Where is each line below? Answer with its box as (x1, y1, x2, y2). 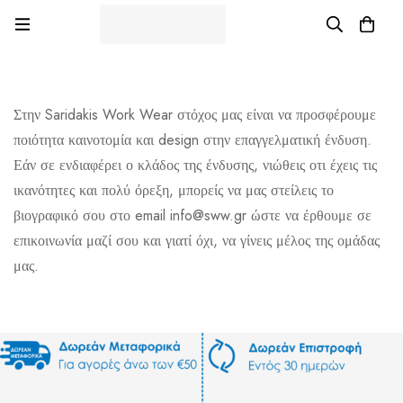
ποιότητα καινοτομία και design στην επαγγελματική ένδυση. (13, 130, 372, 151)
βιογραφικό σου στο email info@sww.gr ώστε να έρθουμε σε (13, 205, 372, 227)
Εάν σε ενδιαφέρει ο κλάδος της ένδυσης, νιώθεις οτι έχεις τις (13, 155, 377, 176)
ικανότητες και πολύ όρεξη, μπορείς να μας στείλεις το (13, 180, 334, 201)
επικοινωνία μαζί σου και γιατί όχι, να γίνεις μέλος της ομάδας (13, 230, 380, 252)
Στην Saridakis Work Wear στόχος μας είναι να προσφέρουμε (13, 104, 376, 126)
